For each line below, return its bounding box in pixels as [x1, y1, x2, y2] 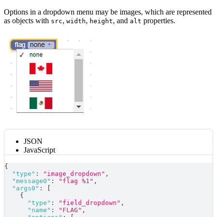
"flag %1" [59, 177, 93, 185]
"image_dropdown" [43, 170, 105, 178]
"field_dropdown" [59, 199, 121, 207]
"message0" [12, 177, 51, 185]
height [90, 17, 113, 25]
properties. [141, 16, 175, 25]
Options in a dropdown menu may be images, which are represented [4, 8, 212, 16]
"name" [28, 206, 51, 214]
